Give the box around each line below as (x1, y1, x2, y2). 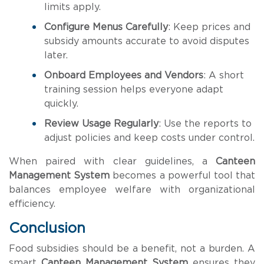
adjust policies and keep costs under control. (44, 133, 255, 143)
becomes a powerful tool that (110, 171, 256, 180)
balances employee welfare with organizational (9, 185, 255, 194)
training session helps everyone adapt (44, 85, 223, 94)
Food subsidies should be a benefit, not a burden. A (9, 244, 255, 253)
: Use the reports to (159, 119, 252, 128)
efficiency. (9, 199, 55, 209)
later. (44, 51, 68, 60)
